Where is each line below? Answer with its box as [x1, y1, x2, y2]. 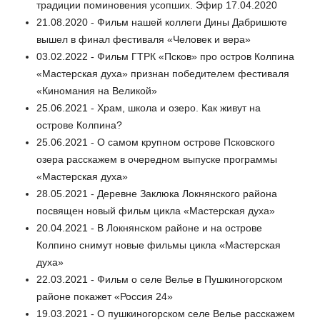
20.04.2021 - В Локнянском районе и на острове [36, 222, 262, 234]
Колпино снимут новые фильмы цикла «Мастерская [36, 239, 281, 251]
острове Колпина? [36, 119, 122, 131]
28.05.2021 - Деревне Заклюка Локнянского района [36, 188, 277, 200]
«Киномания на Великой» [36, 85, 157, 97]
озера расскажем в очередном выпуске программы [36, 154, 277, 166]
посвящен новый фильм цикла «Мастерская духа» [36, 205, 275, 217]
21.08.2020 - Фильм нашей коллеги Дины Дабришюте [36, 16, 287, 29]
